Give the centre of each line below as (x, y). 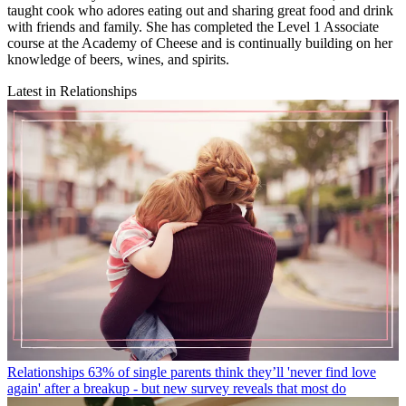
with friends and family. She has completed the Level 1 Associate (193, 27)
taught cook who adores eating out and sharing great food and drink (200, 11)
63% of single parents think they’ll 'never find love (232, 372)
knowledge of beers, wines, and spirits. (120, 60)
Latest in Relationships (72, 92)
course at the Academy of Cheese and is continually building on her (200, 43)
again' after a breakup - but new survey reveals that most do (177, 389)
